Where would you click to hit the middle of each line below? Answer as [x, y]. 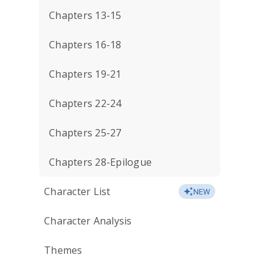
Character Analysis [88, 221]
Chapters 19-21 [85, 74]
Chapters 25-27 [85, 133]
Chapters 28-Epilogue [100, 162]
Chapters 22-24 [85, 103]
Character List [77, 191]
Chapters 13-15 [85, 15]
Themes [63, 250]
